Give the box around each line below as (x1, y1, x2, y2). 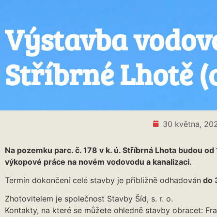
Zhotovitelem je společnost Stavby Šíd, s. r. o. (5, 194, 173, 204)
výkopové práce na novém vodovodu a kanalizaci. (5, 156, 192, 167)
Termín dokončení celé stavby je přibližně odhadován (5, 175, 201, 186)
